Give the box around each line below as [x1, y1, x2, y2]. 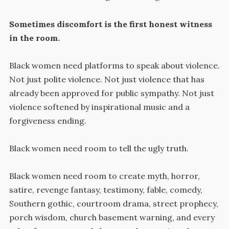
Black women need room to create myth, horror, [9, 171, 200, 181]
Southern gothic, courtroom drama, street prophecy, [9, 198, 218, 209]
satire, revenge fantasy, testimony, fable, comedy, [9, 185, 202, 195]
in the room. [9, 32, 60, 43]
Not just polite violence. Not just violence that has [9, 74, 204, 84]
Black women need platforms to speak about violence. [9, 60, 220, 71]
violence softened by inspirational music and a [9, 101, 190, 112]
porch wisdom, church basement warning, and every [9, 212, 215, 223]
